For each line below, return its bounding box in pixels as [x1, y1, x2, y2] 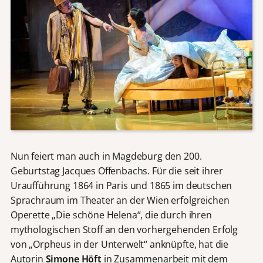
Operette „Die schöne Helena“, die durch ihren [10, 208, 212, 221]
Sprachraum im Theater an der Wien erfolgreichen [10, 193, 230, 207]
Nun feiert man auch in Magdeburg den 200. [10, 149, 202, 163]
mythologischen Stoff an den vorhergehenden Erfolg [10, 222, 238, 236]
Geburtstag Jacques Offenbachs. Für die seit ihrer [10, 164, 224, 177]
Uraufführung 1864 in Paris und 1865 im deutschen [10, 178, 232, 192]
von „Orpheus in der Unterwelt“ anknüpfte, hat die [10, 237, 229, 251]
